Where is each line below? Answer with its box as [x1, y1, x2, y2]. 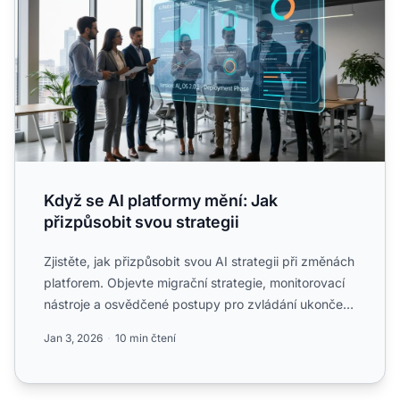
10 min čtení [115, 330, 176, 345]
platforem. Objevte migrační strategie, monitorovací [44, 274, 345, 290]
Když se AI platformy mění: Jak [44, 190, 278, 210]
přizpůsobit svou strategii [44, 212, 239, 231]
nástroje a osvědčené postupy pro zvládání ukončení [44, 296, 353, 312]
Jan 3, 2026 [44, 330, 103, 345]
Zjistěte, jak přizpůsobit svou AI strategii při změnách [44, 253, 354, 269]
